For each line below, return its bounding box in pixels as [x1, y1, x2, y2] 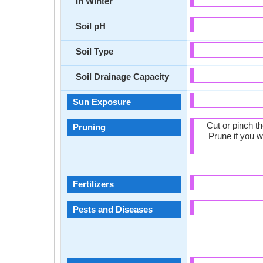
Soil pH [76, 21, 106, 31]
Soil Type [76, 46, 113, 56]
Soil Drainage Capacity [76, 72, 169, 82]
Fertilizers [73, 179, 114, 189]
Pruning [73, 122, 106, 132]
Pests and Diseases [73, 204, 153, 214]
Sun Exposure [73, 97, 131, 107]
